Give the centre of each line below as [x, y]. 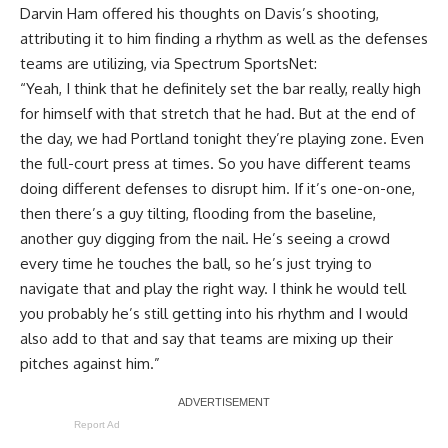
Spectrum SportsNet [244, 64]
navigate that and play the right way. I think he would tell [213, 289]
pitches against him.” [90, 364]
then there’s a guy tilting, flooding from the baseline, [198, 214]
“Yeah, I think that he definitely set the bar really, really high [220, 89]
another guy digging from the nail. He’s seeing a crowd [205, 239]
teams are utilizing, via [97, 64]
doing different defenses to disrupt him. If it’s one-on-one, [217, 189]
